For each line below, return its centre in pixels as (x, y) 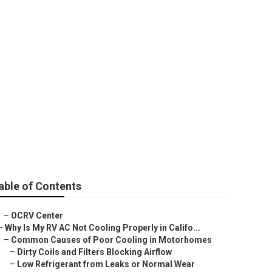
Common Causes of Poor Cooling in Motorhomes (111, 240)
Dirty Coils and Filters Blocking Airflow (94, 252)
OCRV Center (37, 216)
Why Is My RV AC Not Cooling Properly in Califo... (103, 228)
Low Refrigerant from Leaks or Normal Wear (106, 264)
